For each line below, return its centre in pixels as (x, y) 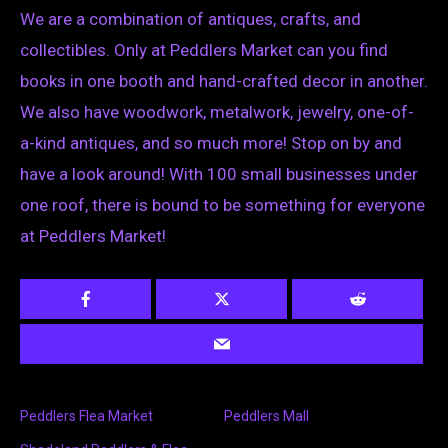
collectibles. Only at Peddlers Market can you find (204, 50)
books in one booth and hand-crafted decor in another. (224, 81)
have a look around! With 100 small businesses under (219, 174)
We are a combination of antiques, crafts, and (190, 19)
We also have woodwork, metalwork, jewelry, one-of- (217, 112)
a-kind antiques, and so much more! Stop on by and (211, 143)
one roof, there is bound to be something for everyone (222, 205)
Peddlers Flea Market (86, 416)
